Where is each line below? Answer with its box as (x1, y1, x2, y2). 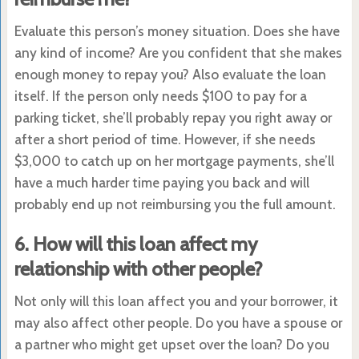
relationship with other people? (14, 256, 263, 280)
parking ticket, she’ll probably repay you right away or (14, 109, 332, 126)
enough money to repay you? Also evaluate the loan (14, 66, 326, 83)
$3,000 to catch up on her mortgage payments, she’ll (14, 152, 334, 169)
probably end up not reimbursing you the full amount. (14, 196, 336, 212)
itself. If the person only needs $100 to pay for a (14, 87, 307, 104)
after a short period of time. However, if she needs (14, 131, 316, 147)
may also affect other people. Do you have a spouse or (14, 314, 342, 331)
